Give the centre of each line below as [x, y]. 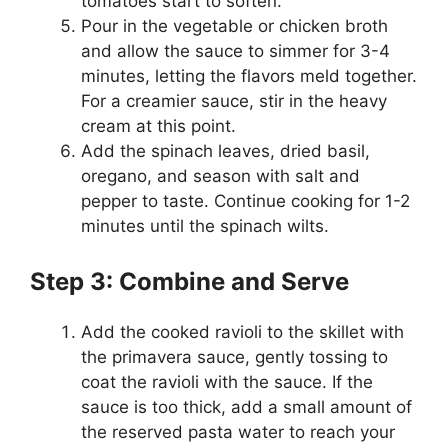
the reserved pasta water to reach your [238, 432]
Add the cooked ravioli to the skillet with [242, 332]
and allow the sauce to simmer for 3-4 [235, 50]
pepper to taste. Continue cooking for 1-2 [245, 200]
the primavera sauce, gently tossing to [234, 357]
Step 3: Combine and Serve [189, 281]
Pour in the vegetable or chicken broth [234, 25]
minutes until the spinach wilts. [205, 225]
